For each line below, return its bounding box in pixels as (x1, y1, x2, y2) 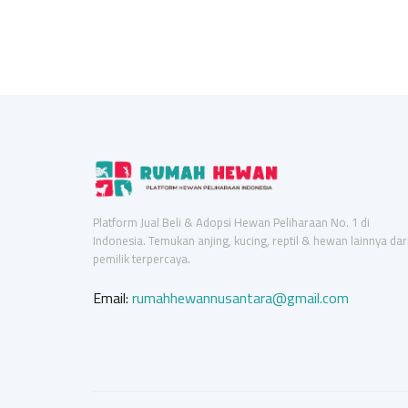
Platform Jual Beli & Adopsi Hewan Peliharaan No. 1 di (93, 211, 370, 233)
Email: (93, 284, 132, 311)
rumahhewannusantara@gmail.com (132, 284, 349, 311)
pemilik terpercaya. (93, 248, 190, 270)
